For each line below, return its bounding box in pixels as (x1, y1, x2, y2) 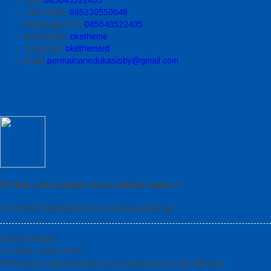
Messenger (24, 31, 70, 41)
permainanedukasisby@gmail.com (47, 55, 178, 65)
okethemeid (65, 43, 109, 53)
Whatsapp (24, 19, 66, 29)
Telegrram (24, 43, 65, 53)
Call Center (24, 7, 70, 17)
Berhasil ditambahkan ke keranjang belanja (5, 203, 172, 213)
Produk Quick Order (5, 246, 83, 256)
